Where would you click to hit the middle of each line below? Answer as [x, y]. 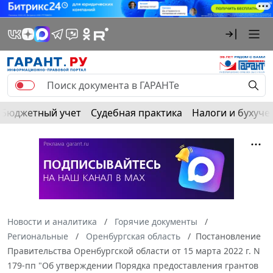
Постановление [228, 236]
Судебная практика [136, 112]
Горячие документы [156, 221]
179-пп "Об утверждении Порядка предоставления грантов [133, 265]
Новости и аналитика [52, 221]
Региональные [38, 236]
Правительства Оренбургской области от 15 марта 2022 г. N [134, 250]
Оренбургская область [133, 236]
